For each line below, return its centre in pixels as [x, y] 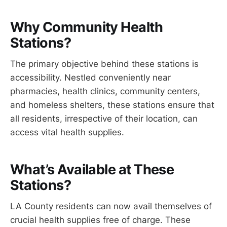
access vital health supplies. [67, 133]
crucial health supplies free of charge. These [100, 220]
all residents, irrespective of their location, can [104, 119]
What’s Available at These [92, 169]
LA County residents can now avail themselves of [111, 206]
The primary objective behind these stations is [104, 64]
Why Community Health [87, 27]
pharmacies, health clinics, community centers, [105, 91]
